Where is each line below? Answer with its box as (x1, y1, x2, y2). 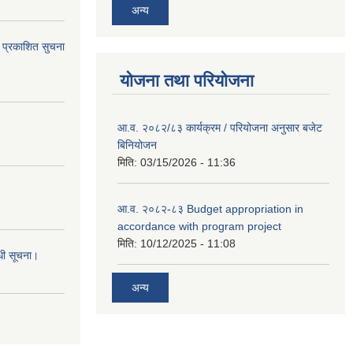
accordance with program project (117, 219, 281, 232)
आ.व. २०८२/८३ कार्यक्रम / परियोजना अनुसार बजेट (117, 121, 322, 134)
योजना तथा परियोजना (120, 70, 254, 91)
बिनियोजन (117, 138, 157, 151)
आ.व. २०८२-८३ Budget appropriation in (117, 202, 303, 215)
